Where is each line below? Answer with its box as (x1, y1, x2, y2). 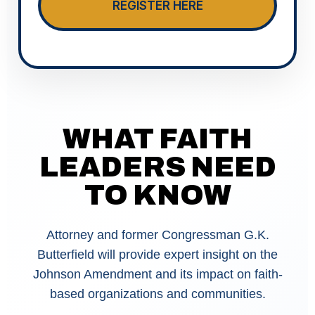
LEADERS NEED (39, 152, 276, 183)
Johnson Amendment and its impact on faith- (32, 267, 283, 282)
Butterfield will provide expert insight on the (37, 247, 278, 262)
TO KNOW (84, 180, 231, 211)
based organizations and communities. (49, 287, 266, 302)
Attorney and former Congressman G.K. (46, 228, 269, 243)
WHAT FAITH (63, 124, 252, 155)
